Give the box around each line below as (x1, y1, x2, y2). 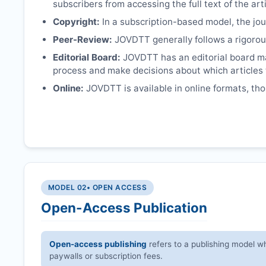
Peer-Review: (53, 34, 112, 46)
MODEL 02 (48, 182, 87, 192)
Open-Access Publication (41, 199, 207, 216)
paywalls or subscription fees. (49, 251, 163, 261)
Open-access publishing (49, 239, 147, 249)
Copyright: (53, 16, 100, 28)
